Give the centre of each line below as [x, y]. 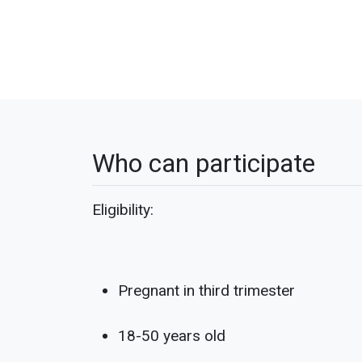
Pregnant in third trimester [206, 290]
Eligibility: [123, 210]
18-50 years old [172, 336]
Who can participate [204, 163]
